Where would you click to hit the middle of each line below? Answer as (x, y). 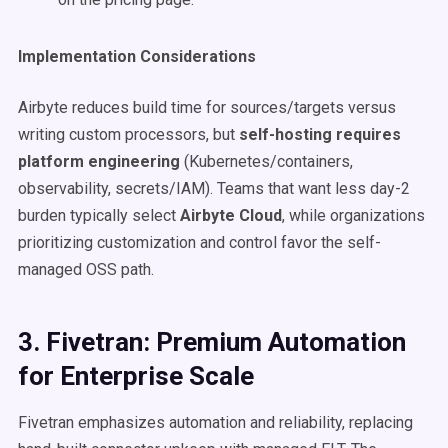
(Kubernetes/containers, (266, 161)
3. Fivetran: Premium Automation (212, 342)
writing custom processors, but (128, 134)
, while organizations (353, 215)
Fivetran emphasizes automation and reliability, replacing (215, 422)
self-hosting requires (320, 134)
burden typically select (99, 215)
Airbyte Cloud (231, 215)
